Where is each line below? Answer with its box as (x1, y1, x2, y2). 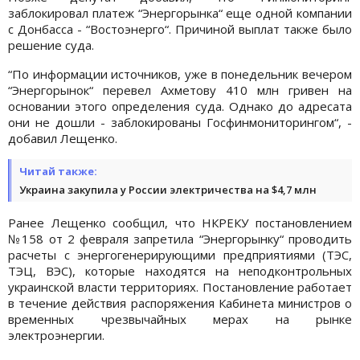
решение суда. (8, 36, 94, 53)
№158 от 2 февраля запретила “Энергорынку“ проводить (8, 230, 352, 247)
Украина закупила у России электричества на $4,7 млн (19, 182, 317, 197)
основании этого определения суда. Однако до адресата (8, 97, 352, 114)
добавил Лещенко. (8, 129, 117, 146)
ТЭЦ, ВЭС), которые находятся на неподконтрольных (8, 262, 352, 279)
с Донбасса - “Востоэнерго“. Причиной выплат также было (8, 20, 352, 37)
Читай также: (19, 163, 97, 178)
